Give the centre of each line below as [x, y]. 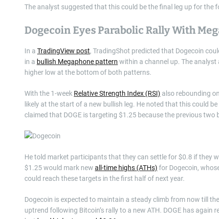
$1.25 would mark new [60, 168]
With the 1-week [49, 94]
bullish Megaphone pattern [77, 62]
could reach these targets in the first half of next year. [105, 179]
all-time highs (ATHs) [126, 168]
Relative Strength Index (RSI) [117, 94]
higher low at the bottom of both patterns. [89, 73]
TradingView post [64, 51]
